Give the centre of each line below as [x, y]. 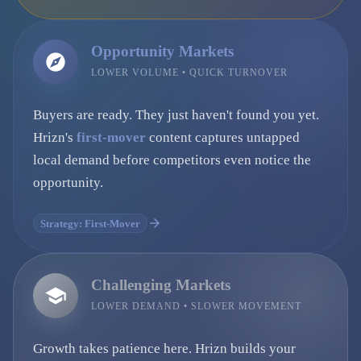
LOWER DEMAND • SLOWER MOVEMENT [196, 306]
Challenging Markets [161, 284]
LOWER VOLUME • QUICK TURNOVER [189, 72]
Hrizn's [55, 137]
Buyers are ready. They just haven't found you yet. [176, 115]
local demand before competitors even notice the [172, 160]
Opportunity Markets [162, 51]
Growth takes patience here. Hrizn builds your [164, 349]
